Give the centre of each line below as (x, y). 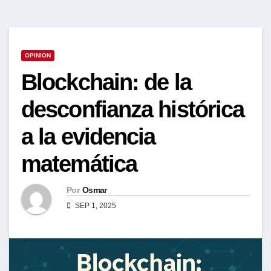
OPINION (38, 55)
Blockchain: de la (106, 82)
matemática (79, 164)
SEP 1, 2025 (95, 205)
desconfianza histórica (133, 109)
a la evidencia (88, 136)
